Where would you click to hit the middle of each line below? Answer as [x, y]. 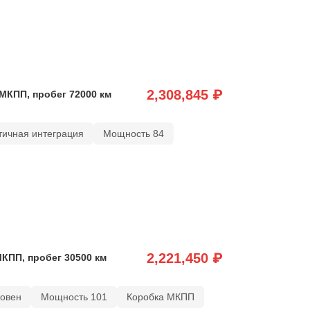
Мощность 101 [74, 297]
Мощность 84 [133, 133]
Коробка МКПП [160, 297]
